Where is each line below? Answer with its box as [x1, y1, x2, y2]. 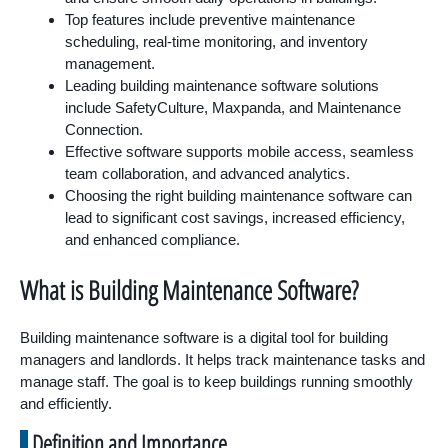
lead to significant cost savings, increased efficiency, [65, 209, 405, 226]
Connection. [65, 121, 143, 138]
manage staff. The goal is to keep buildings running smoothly [20, 372, 413, 390]
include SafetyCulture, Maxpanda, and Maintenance [65, 99, 401, 116]
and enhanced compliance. [65, 231, 240, 248]
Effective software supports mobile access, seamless [65, 143, 414, 160]
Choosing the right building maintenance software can [65, 187, 412, 204]
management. [65, 55, 155, 72]
